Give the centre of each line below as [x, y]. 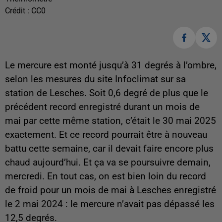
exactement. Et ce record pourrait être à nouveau [106, 135]
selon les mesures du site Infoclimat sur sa [95, 80]
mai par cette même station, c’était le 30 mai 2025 [111, 121]
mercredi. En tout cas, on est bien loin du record [106, 177]
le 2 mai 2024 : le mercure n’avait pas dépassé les [110, 204]
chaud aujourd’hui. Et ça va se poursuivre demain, [108, 163]
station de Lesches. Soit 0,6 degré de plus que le [107, 93]
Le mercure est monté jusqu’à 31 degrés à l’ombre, [111, 66]
